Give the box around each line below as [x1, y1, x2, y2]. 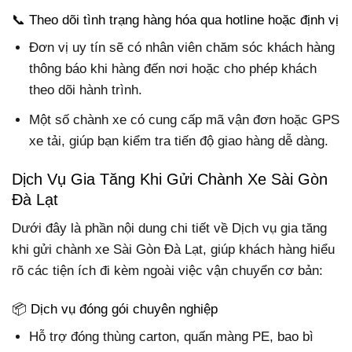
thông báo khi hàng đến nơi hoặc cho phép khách [29, 61, 317, 77]
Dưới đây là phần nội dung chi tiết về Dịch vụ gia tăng [12, 220, 327, 236]
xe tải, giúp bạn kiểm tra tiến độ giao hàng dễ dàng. [29, 133, 329, 148]
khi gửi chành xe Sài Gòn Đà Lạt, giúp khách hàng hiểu [12, 241, 335, 257]
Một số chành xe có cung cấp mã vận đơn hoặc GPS [29, 112, 340, 127]
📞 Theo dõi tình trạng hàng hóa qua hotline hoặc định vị [12, 12, 339, 27]
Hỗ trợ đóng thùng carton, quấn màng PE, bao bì [29, 329, 314, 345]
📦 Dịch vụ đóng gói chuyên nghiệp [12, 301, 218, 317]
